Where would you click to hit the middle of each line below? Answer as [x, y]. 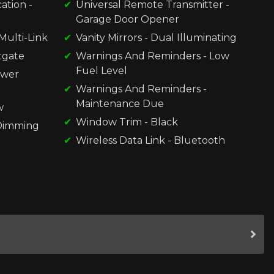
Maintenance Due [120, 103]
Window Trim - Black [127, 122]
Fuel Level [101, 70]
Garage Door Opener [127, 19]
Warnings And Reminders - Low [152, 56]
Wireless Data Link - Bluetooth [150, 140]
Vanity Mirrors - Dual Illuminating [156, 37]
